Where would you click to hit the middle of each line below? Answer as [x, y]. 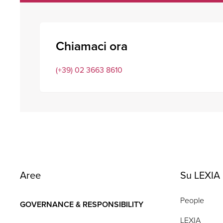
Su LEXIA [200, 175]
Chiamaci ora [92, 46]
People [192, 201]
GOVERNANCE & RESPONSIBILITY [82, 205]
